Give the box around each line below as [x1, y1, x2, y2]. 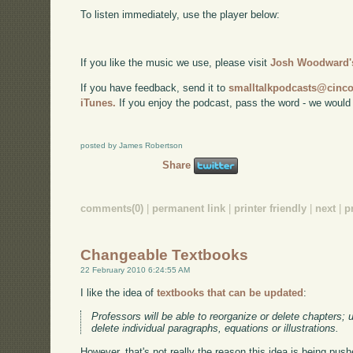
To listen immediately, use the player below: [80, 9, 281, 21]
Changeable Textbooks [80, 246, 249, 263]
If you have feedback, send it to [80, 81, 229, 94]
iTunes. [80, 96, 117, 109]
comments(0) [80, 203, 144, 215]
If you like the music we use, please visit [80, 56, 271, 69]
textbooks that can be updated [157, 287, 304, 299]
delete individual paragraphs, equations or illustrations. [91, 322, 340, 335]
